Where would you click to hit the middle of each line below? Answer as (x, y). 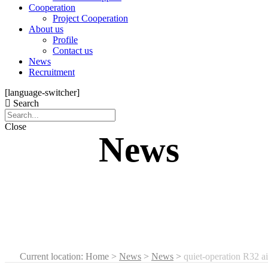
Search (26, 103)
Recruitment (52, 72)
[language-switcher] (42, 92)
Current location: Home (64, 256)
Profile (65, 40)
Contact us (73, 51)
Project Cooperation (90, 18)
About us (46, 29)
